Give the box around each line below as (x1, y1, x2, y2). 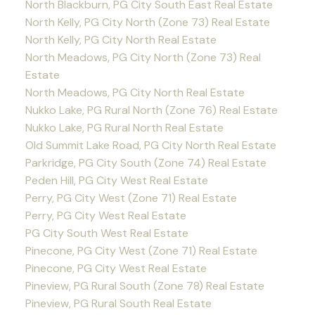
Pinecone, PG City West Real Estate (25, 261, 207, 276)
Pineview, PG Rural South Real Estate (25, 296, 212, 311)
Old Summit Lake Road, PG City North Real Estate (25, 138, 276, 153)
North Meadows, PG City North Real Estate (25, 85, 245, 101)
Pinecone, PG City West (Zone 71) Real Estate (25, 243, 257, 259)
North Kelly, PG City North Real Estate (25, 32, 217, 48)
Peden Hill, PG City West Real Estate (25, 173, 208, 188)
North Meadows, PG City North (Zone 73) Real (25, 50, 261, 65)
